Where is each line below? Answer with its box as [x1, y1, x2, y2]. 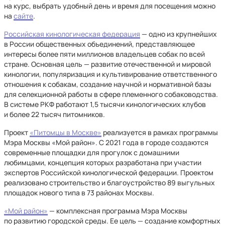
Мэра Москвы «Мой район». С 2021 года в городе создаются [4, 138, 208, 147]
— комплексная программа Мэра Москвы [48, 206, 187, 215]
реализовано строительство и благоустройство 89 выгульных [4, 178, 215, 187]
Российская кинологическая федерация [4, 29, 140, 39]
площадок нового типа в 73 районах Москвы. [4, 188, 154, 197]
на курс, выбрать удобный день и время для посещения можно [4, 1, 215, 11]
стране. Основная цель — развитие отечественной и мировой [4, 59, 211, 69]
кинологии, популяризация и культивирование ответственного [4, 69, 217, 79]
